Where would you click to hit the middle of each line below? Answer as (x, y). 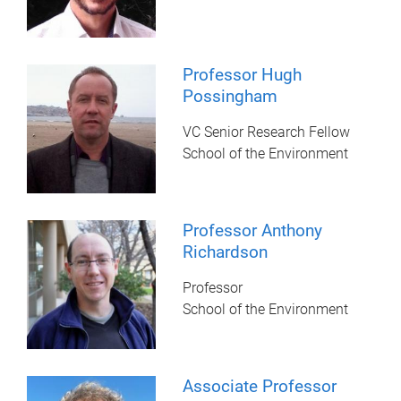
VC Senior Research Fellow (267, 132)
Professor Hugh (243, 74)
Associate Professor (260, 386)
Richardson (226, 252)
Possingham (230, 96)
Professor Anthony (253, 230)
